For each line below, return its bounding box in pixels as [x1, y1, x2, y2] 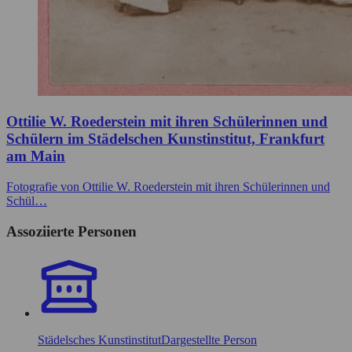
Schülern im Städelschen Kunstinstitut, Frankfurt [6, 130, 324, 148]
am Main [6, 148, 65, 165]
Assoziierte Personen [6, 222, 137, 240]
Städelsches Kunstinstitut [38, 333, 161, 347]
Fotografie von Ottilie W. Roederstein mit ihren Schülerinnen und [6, 180, 330, 194]
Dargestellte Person [161, 333, 257, 347]
